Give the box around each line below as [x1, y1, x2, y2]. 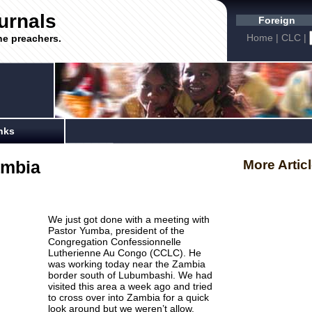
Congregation [47, 236, 111, 247]
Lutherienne [47, 247, 101, 258]
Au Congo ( [100, 247, 153, 258]
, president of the [109, 225, 185, 236]
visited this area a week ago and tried [47, 281, 212, 292]
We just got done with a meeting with [47, 214, 210, 225]
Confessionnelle [110, 236, 181, 247]
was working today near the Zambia [47, 258, 205, 270]
